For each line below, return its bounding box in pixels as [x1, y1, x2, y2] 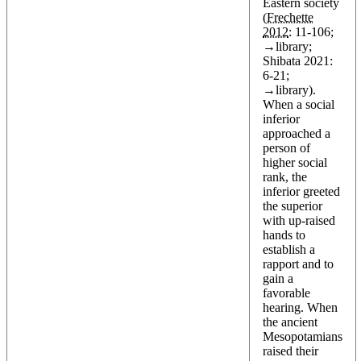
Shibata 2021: [263, 53, 333, 68]
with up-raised [263, 213, 335, 227]
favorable [263, 285, 310, 300]
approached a [263, 126, 330, 140]
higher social [263, 155, 327, 169]
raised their [263, 343, 318, 358]
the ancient [263, 314, 317, 329]
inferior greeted [263, 184, 340, 198]
